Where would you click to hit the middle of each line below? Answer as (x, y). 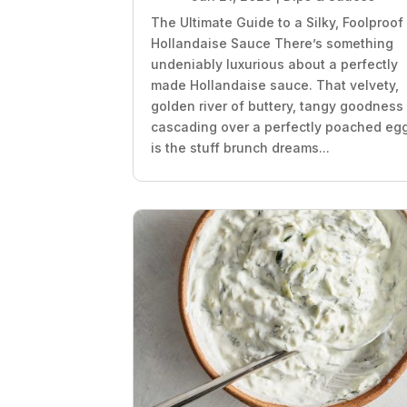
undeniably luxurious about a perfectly (275, 65)
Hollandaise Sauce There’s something (273, 44)
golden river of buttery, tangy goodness (278, 106)
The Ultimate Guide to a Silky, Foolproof (278, 23)
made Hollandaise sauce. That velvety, (275, 85)
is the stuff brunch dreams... (241, 148)
